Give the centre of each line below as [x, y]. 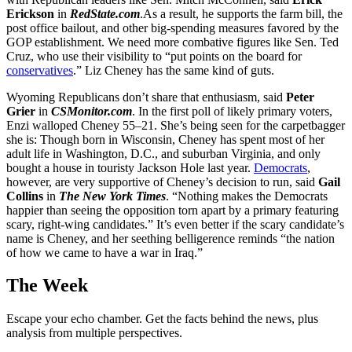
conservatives [40, 70]
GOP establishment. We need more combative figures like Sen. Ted [172, 42]
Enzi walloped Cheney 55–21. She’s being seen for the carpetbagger [176, 125]
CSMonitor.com [92, 111]
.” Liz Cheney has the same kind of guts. [174, 70]
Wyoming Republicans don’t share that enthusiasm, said [146, 97]
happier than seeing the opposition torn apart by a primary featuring [172, 210]
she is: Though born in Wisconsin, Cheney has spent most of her [165, 139]
